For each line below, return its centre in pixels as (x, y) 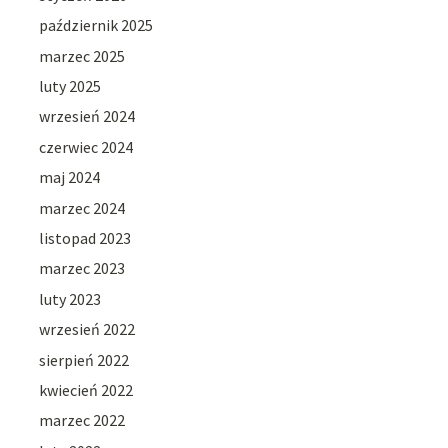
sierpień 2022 (84, 359)
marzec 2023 (82, 268)
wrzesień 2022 (87, 329)
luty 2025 (70, 86)
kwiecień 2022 (86, 390)
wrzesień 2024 (87, 116)
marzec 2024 (82, 207)
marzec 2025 (82, 55)
